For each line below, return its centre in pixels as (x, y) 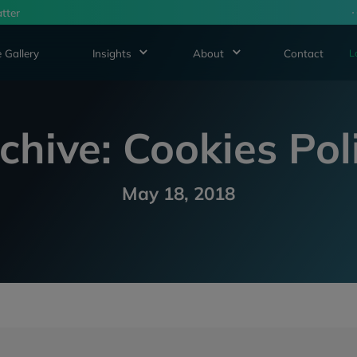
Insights (112, 53)
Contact (304, 53)
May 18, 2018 (178, 193)
